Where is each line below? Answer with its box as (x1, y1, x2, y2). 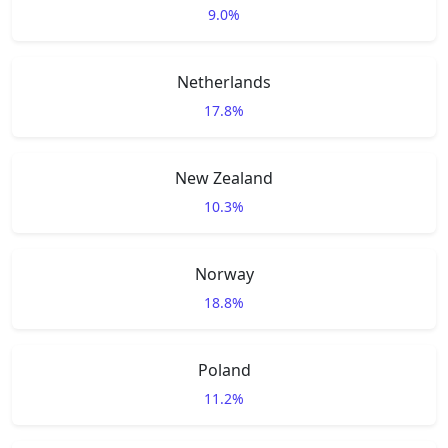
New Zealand (175, 167, 273, 189)
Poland (197, 359, 251, 381)
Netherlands (177, 71, 271, 93)
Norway (194, 263, 254, 285)
